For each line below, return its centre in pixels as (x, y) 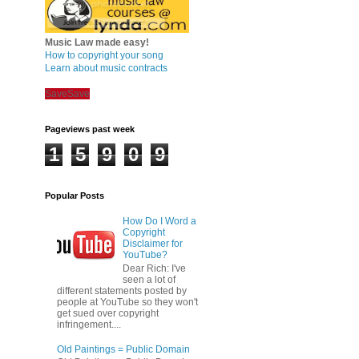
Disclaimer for (152, 244)
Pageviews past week (90, 129)
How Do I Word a (159, 222)
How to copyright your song (104, 55)
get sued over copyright (108, 313)
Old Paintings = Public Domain (123, 349)
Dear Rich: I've (154, 268)
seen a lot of (149, 279)
